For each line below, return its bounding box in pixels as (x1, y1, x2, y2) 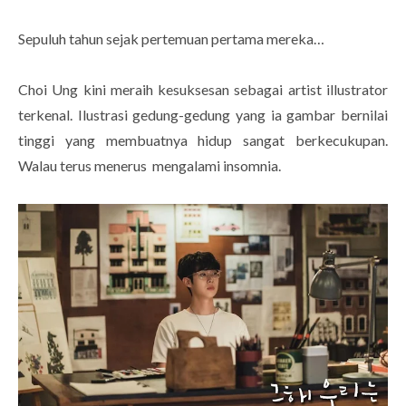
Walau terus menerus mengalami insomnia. (18, 156, 284, 174)
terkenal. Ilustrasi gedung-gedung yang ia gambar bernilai (18, 105, 388, 123)
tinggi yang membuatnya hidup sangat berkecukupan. (18, 130, 388, 149)
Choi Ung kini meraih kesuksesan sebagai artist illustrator (18, 80, 388, 98)
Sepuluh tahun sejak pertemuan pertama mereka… (18, 29, 327, 47)
